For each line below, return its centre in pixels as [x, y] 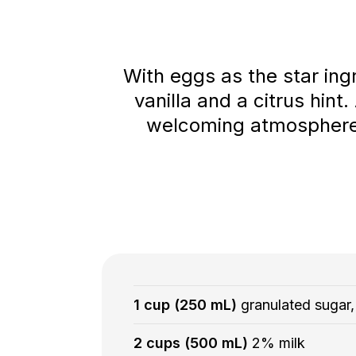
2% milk [278, 343]
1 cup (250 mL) [187, 305]
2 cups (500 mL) [192, 343]
